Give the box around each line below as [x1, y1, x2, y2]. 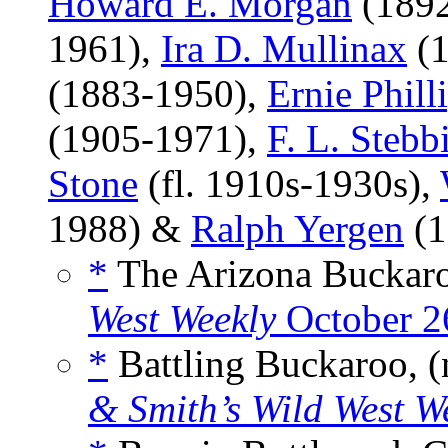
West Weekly [88, 297, 276, 341]
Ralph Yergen [191, 207, 404, 251]
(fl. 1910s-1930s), [138, 162, 440, 206]
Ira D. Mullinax [161, 27, 407, 71]
